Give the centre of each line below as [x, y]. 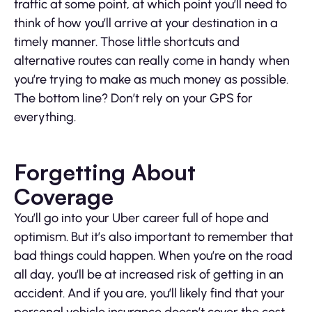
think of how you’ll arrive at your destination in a [146, 23]
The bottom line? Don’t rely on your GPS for [133, 99]
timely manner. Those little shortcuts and [127, 42]
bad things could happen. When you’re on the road [153, 256]
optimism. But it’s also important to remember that [154, 237]
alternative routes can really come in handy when [152, 61]
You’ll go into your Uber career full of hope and [141, 218]
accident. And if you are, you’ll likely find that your [149, 294]
